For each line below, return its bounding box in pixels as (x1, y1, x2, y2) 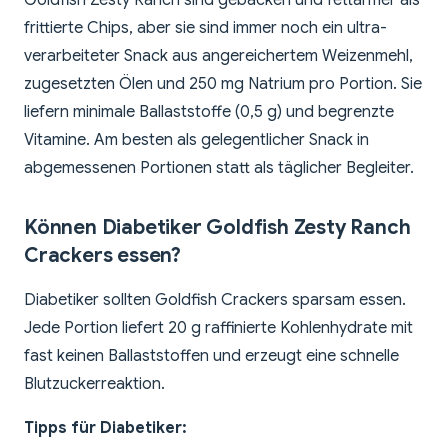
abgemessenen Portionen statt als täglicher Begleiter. (24, 158, 414, 179)
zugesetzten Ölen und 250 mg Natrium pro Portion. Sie (24, 74, 422, 95)
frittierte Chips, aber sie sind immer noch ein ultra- (24, 18, 387, 39)
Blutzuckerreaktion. (24, 374, 165, 395)
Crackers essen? (24, 243, 182, 269)
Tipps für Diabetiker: (24, 418, 187, 439)
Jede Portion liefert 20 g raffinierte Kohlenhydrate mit (24, 318, 413, 339)
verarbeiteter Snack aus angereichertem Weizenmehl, (24, 46, 413, 67)
